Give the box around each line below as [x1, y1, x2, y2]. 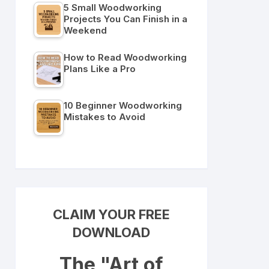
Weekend [64, 25, 107, 36]
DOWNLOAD [73, 225, 150, 240]
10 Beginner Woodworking [64, 100, 182, 111]
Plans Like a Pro [64, 63, 136, 74]
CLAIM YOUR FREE [53, 207, 170, 222]
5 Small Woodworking [64, 2, 162, 13]
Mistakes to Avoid [64, 111, 145, 122]
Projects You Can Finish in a [64, 13, 187, 25]
